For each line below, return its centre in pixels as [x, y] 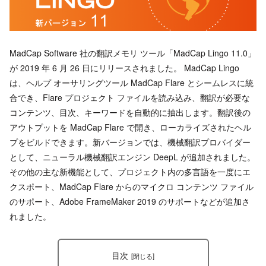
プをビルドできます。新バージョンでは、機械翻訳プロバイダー [130, 142]
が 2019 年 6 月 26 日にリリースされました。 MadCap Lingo [124, 67]
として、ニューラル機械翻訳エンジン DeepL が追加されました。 [132, 156]
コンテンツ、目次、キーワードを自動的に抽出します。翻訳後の [130, 112]
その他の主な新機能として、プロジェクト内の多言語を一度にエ [130, 171]
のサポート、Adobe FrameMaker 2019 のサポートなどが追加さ [130, 201]
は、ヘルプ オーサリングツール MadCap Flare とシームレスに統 [132, 82]
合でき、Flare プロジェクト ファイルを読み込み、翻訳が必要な [130, 97]
